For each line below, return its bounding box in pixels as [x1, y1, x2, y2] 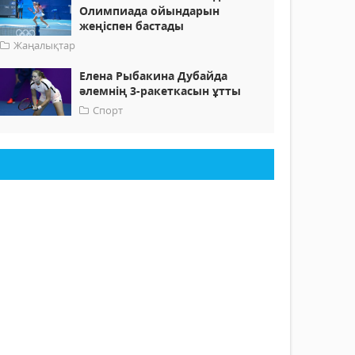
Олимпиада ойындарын [79, 3, 220, 19]
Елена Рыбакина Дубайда [79, 68, 228, 84]
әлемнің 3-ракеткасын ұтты [79, 83, 242, 99]
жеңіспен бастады [79, 18, 185, 34]
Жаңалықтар [13, 38, 76, 53]
